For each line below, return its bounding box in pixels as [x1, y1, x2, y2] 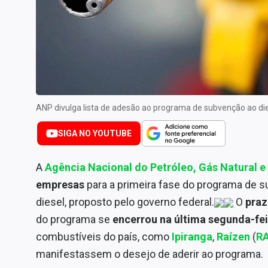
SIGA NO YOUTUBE [58, 128, 132, 138]
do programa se [36, 212, 112, 226]
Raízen [217, 230, 250, 243]
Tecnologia [12, 58, 57, 69]
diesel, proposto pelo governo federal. [36, 195, 214, 208]
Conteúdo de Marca [12, 87, 93, 98]
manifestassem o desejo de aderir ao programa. [36, 247, 263, 260]
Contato [12, 144, 44, 155]
